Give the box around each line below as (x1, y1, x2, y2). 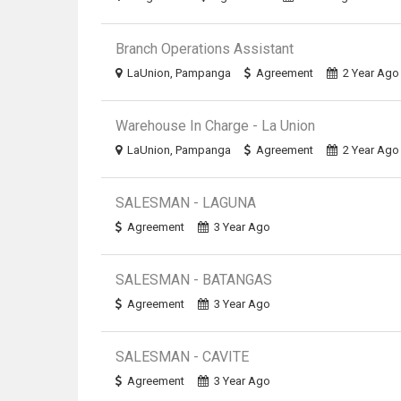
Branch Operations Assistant (115, 40, 294, 57)
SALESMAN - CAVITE (115, 348, 250, 365)
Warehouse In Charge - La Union (115, 117, 316, 134)
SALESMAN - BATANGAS (115, 271, 273, 288)
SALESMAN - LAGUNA (115, 194, 257, 211)
